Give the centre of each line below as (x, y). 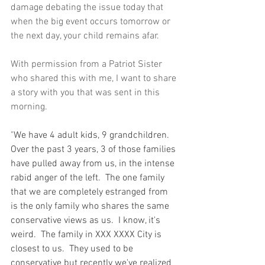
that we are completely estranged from (91, 193)
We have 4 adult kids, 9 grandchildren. (94, 136)
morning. (31, 107)
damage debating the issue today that (88, 8)
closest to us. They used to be (73, 249)
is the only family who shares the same (91, 207)
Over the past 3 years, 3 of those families (94, 150)
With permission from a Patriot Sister (88, 65)
